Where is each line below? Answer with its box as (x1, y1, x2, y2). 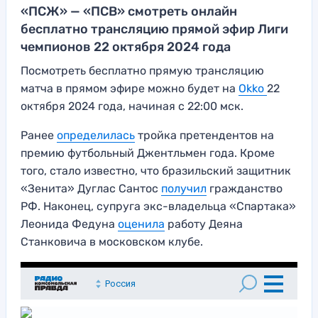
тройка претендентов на (135, 128, 274, 143)
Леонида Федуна (21, 217, 118, 231)
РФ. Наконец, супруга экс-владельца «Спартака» (21, 199, 296, 214)
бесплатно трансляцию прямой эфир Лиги (21, 21, 288, 38)
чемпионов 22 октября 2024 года (21, 39, 231, 55)
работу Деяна (165, 217, 243, 231)
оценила (118, 217, 165, 231)
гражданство (207, 182, 283, 196)
